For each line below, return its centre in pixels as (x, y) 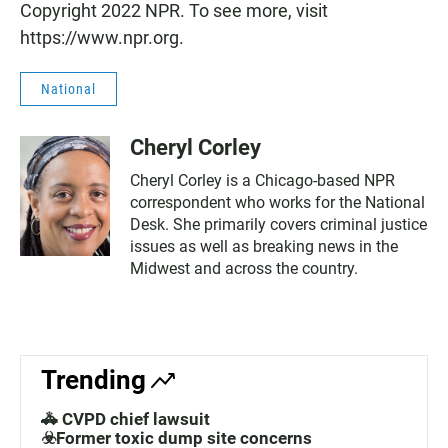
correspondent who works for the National (277, 203)
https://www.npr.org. (102, 38)
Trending (93, 380)
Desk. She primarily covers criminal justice (278, 225)
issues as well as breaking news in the (264, 247)
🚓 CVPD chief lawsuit (125, 419)
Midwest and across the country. (244, 269)
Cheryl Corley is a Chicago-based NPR (262, 181)
